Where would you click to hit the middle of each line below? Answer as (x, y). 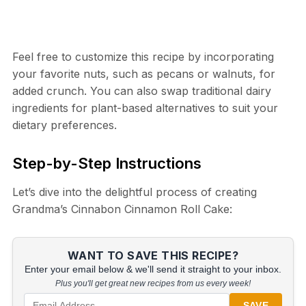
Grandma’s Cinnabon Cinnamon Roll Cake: (122, 209)
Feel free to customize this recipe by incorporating (143, 57)
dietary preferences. (64, 125)
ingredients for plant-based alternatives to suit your (145, 108)
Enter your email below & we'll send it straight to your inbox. (153, 270)
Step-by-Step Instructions (107, 164)
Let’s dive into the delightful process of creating (134, 192)
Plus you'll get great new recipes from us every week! (153, 284)
